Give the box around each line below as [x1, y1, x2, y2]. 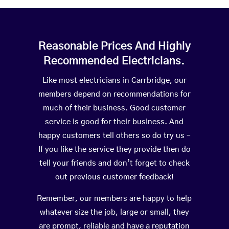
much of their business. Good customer [43, 104, 186, 112]
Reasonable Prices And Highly [38, 41, 191, 52]
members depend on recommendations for [38, 90, 191, 99]
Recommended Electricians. [43, 56, 186, 67]
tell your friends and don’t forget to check [39, 159, 190, 168]
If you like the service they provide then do [38, 146, 191, 154]
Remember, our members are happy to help [37, 195, 192, 203]
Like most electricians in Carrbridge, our [42, 77, 187, 85]
